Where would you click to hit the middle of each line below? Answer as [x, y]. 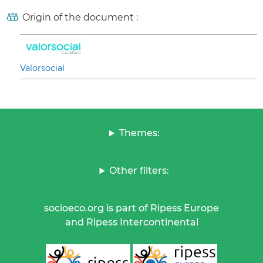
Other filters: [139, 171]
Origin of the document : [80, 18]
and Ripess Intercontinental [131, 222]
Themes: [139, 133]
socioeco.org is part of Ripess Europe [131, 208]
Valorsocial [42, 68]
